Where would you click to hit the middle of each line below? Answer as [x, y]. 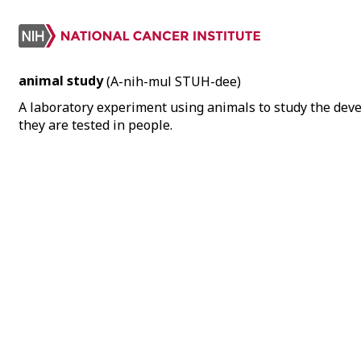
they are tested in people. [95, 125]
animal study [61, 81]
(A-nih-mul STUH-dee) [174, 81]
